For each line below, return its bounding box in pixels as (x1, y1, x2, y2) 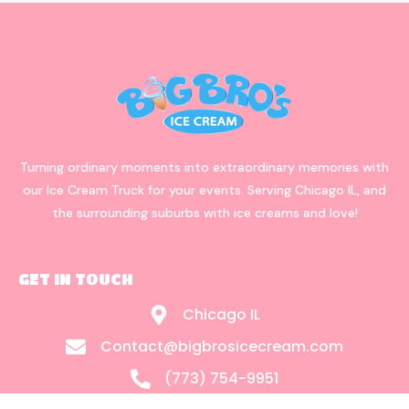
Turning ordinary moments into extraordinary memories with (20, 158, 389, 175)
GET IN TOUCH (18, 270, 133, 288)
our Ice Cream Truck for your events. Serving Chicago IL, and (23, 181, 386, 198)
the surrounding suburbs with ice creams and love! (51, 204, 358, 221)
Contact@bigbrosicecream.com (100, 336, 343, 358)
